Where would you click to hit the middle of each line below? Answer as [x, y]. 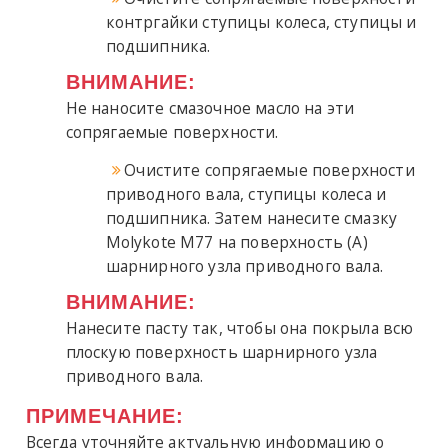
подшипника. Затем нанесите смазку [251, 218]
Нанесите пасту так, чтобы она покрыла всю [239, 328]
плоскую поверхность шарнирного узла [221, 352]
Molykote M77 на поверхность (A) [236, 242]
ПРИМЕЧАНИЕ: [104, 416]
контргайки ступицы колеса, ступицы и [261, 22]
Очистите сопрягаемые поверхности [269, 170]
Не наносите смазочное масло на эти [210, 108]
